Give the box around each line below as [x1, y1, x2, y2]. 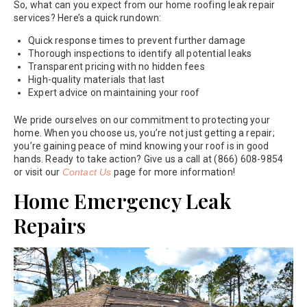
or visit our [14, 166, 62, 177]
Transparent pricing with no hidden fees [28, 60, 205, 72]
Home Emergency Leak [14, 186, 232, 214]
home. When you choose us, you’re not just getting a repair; [14, 127, 275, 138]
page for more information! [111, 166, 236, 177]
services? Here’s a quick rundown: [14, 12, 162, 23]
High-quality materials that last [28, 73, 165, 85]
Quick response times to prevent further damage [28, 34, 246, 46]
